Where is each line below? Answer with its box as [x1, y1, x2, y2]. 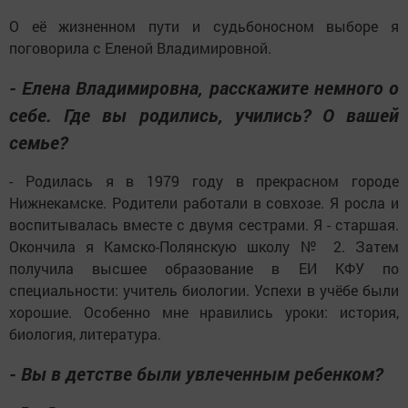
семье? [9, 129, 67, 154]
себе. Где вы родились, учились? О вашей [9, 102, 399, 127]
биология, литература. [9, 323, 161, 343]
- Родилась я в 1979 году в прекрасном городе [9, 170, 399, 190]
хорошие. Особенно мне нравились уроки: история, [9, 301, 399, 321]
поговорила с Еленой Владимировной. [9, 37, 271, 57]
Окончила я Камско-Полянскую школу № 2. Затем [9, 236, 399, 256]
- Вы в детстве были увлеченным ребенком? [9, 361, 382, 385]
